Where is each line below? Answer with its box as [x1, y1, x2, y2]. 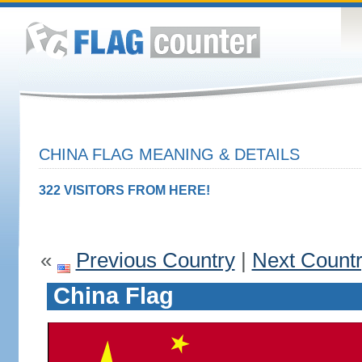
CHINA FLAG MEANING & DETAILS [38, 145, 300, 163]
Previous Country [75, 248, 235, 272]
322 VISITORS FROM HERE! [38, 183, 210, 197]
